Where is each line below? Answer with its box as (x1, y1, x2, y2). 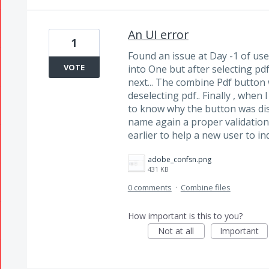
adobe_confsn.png (147, 154, 211, 165)
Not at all (158, 225, 195, 237)
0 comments (127, 182, 172, 193)
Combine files (180, 182, 231, 193)
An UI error (127, 26, 189, 43)
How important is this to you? (127, 210, 243, 222)
